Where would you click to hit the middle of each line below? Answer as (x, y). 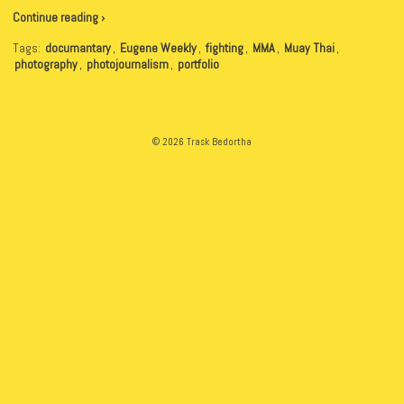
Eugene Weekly (158, 47)
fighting (225, 47)
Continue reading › (59, 17)
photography (46, 64)
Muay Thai (309, 47)
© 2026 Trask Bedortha (202, 141)
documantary (78, 47)
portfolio (198, 64)
